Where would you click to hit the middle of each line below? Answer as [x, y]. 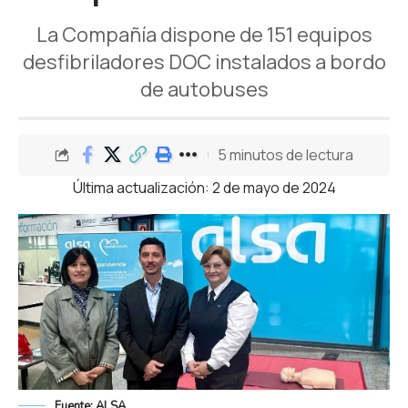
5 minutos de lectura [285, 154]
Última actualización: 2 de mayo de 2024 [204, 188]
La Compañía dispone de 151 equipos [204, 35]
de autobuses [204, 89]
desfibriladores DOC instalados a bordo [204, 62]
